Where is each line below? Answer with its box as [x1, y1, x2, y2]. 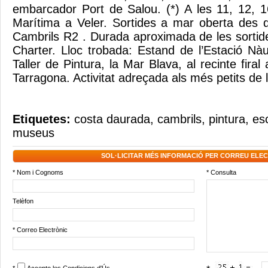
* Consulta [206, 169, 236, 176]
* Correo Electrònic [13, 226, 68, 233]
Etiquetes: [13, 112, 74, 126]
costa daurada [74, 112, 150, 126]
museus [13, 126, 54, 139]
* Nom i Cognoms [13, 169, 63, 176]
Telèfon [13, 197, 33, 205]
